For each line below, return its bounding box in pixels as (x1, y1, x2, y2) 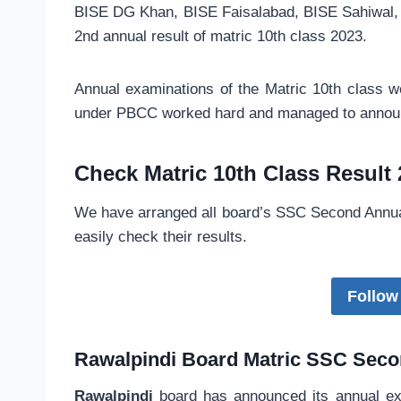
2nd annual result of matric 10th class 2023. (74, 28, 367, 46)
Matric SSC (243, 348, 347, 371)
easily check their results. (74, 228, 247, 246)
